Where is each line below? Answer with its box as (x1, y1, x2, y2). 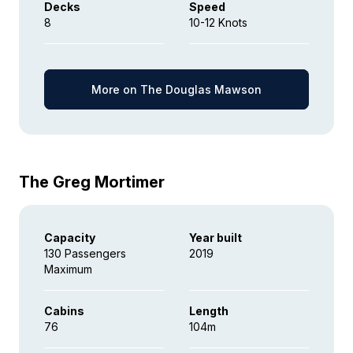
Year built (189, 231, 242, 244)
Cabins (44, 304, 84, 318)
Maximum (44, 262, 92, 276)
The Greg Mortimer (19, 173, 165, 191)
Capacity (44, 231, 95, 244)
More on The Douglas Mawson (91, 83, 262, 96)
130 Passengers (44, 247, 126, 260)
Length (189, 304, 229, 318)
